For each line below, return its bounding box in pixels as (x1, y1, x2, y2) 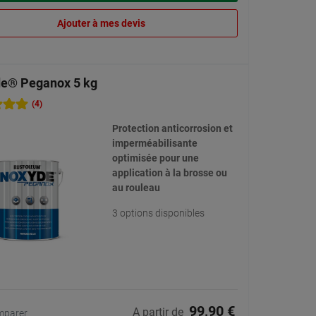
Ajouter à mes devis (57, 18, 145, 30)
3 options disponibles (111, 207, 205, 219)
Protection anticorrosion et (111, 123, 233, 135)
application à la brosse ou (111, 167, 227, 179)
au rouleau (111, 182, 160, 194)
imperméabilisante (111, 138, 197, 150)
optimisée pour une (111, 152, 199, 164)
